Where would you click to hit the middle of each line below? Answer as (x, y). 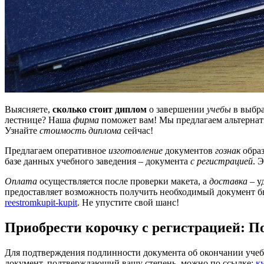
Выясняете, (29, 109)
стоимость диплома (80, 130)
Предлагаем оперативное (57, 150)
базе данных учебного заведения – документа (98, 161)
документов (189, 150)
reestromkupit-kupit (41, 202)
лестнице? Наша (39, 120)
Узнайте (22, 130)
